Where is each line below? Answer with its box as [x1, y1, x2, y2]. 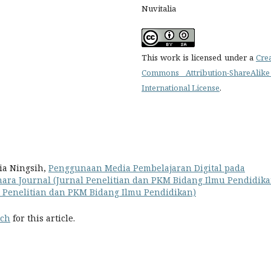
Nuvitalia [142, 2, 176, 14]
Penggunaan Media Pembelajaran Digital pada [48, 162, 245, 174]
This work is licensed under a [142, 51, 256, 63]
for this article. [10, 212, 75, 224]
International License [142, 82, 220, 93]
